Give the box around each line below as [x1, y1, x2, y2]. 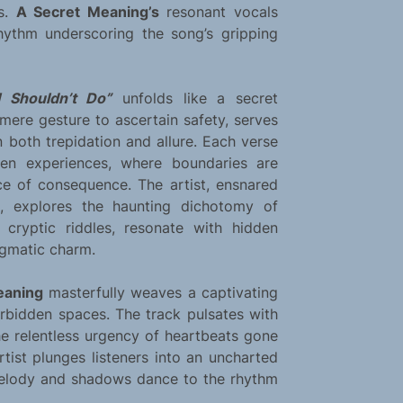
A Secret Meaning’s [15, 3, 159, 22]
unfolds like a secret [112, 89, 278, 108]
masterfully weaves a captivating [42, 283, 278, 302]
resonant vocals [158, 3, 278, 22]
